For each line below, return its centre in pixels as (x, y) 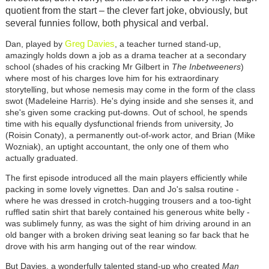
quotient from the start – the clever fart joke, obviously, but (126, 11)
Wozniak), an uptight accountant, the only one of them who (117, 147)
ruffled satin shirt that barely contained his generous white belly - (127, 212)
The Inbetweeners (206, 67)
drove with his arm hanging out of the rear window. (101, 246)
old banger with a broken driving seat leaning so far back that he (127, 235)
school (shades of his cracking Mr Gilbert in (88, 67)
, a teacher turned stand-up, (168, 44)
